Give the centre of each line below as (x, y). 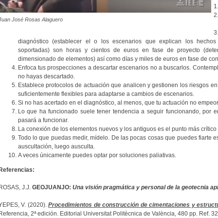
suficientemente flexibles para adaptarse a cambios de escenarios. (106, 94)
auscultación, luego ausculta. (56, 146)
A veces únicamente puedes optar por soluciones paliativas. (97, 155)
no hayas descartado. (46, 76)
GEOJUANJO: (51, 187)
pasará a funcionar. (43, 120)
